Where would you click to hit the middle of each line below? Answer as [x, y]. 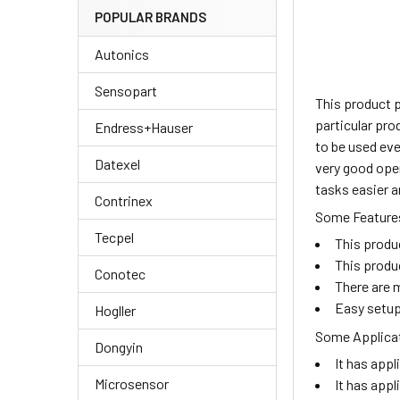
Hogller [115, 311]
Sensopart [126, 91]
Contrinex [124, 201]
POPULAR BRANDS [150, 17]
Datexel [117, 164]
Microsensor [132, 384]
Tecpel [114, 237]
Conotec [120, 274]
